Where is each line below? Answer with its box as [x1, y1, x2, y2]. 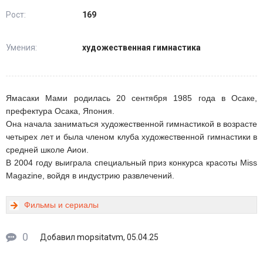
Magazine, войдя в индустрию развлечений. [6, 170, 174, 180]
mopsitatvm [77, 231, 123, 242]
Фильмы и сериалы [24, 200, 99, 210]
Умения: [6, 42, 37, 52]
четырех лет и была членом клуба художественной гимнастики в [6, 131, 257, 141]
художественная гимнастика [82, 42, 201, 52]
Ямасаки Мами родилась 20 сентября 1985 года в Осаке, [6, 93, 257, 103]
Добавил [40, 232, 77, 242]
